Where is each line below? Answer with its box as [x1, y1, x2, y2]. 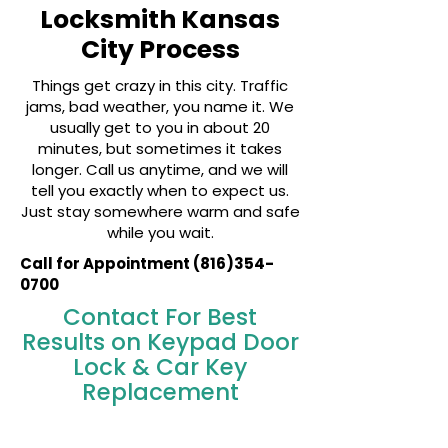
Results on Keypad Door [21, 326, 299, 358]
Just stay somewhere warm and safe [20, 201, 300, 222]
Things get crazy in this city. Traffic [32, 75, 288, 96]
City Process [80, 32, 240, 67]
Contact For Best [63, 301, 257, 333]
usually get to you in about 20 [50, 117, 270, 138]
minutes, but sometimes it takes [38, 138, 282, 159]
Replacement [81, 376, 239, 408]
